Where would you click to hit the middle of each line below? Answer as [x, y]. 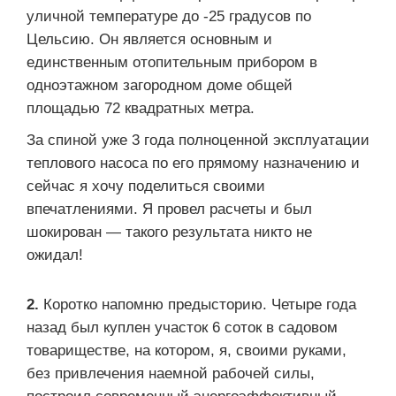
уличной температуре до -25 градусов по [169, 16]
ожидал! [55, 255]
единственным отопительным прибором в [172, 62]
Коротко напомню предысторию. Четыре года [200, 304]
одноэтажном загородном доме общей [160, 85]
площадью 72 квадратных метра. [141, 108]
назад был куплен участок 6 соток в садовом [182, 327]
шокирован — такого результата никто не [169, 232]
